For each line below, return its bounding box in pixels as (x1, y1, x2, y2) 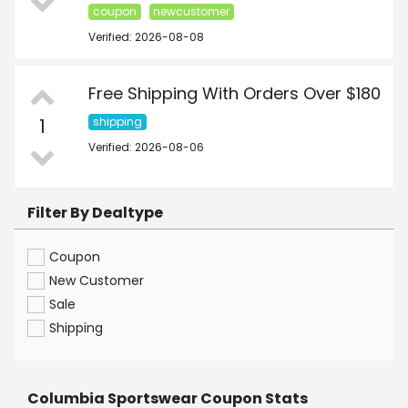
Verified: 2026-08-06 (88, 139, 204, 156)
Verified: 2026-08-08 (88, 29, 204, 46)
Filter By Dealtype (27, 202, 163, 224)
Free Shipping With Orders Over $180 (88, 82, 381, 106)
